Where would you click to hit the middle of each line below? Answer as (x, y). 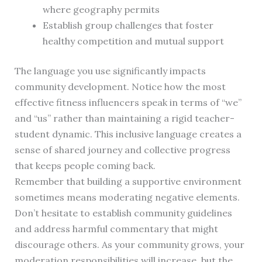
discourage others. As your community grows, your (129, 245)
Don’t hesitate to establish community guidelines (123, 213)
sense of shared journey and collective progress (122, 150)
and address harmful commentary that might (116, 229)
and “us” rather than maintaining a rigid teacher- (124, 118)
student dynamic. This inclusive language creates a (128, 134)
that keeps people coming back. (85, 166)
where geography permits (101, 10)
